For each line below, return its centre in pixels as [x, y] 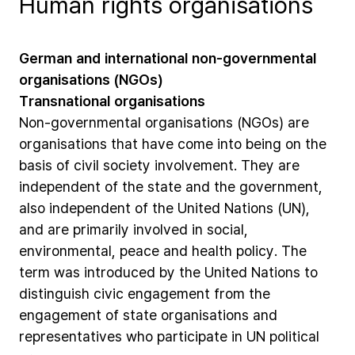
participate [192, 336]
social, [227, 229]
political [294, 336]
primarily [101, 229]
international [146, 58]
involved [160, 229]
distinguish [54, 293]
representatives [71, 336]
